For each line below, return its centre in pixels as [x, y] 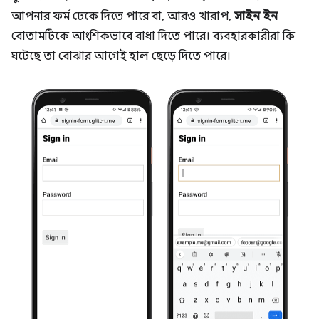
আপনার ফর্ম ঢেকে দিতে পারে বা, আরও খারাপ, [123, 16]
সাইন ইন [256, 16]
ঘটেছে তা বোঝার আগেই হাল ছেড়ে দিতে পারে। [121, 56]
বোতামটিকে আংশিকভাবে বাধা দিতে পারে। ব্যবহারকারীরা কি [153, 36]
